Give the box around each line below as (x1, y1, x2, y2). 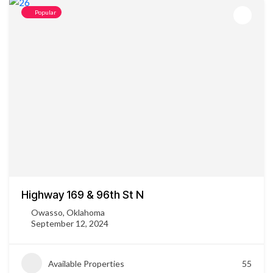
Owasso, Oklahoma (31, 207, 105, 218)
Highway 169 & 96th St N (21, 188, 144, 201)
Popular (35, 9, 56, 16)
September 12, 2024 (31, 218, 108, 229)
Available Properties (48, 258, 124, 269)
